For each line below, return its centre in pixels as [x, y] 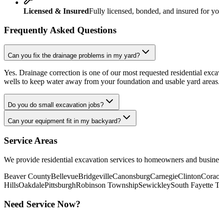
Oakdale [32, 185]
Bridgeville [95, 176]
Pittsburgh [60, 185]
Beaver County [27, 176]
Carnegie [164, 176]
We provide [23, 159]
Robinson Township [107, 185]
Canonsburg [131, 176]
